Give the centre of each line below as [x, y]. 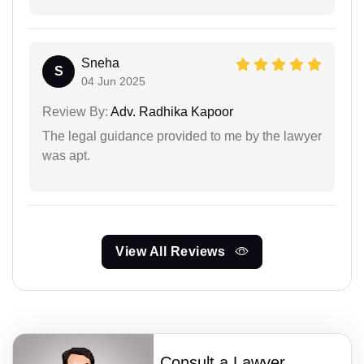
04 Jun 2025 [113, 82]
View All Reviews [172, 252]
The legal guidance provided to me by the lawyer [182, 136]
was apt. [66, 156]
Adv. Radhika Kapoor [171, 112]
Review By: [75, 112]
